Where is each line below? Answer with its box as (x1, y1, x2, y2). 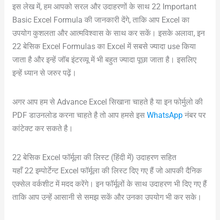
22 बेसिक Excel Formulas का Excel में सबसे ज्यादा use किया (12, 41, 196, 51)
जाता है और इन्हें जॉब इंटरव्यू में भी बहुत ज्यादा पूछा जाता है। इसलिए (12, 55, 196, 64)
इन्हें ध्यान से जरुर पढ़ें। (12, 68, 77, 78)
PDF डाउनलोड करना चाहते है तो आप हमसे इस (12, 110, 147, 120)
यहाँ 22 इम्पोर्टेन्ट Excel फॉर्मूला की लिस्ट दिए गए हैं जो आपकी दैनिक (12, 165, 202, 175)
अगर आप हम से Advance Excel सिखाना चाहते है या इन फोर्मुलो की (12, 97, 203, 107)
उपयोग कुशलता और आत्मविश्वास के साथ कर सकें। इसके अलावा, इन (12, 28, 205, 38)
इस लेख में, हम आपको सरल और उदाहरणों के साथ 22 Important (12, 1, 196, 11)
